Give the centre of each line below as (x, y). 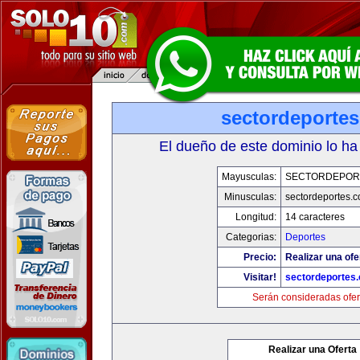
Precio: (260, 257)
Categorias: (251, 237)
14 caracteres (315, 217)
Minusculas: (250, 197)
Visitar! (260, 277)
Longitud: (256, 217)
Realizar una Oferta (313, 350)
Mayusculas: (249, 177)
